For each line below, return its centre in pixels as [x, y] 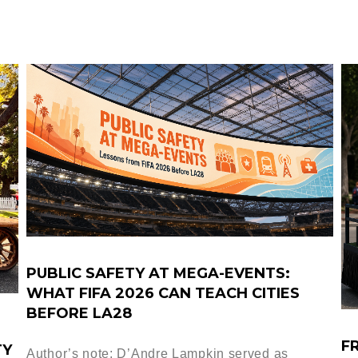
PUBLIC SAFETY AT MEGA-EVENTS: [158, 273]
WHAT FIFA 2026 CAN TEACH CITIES [163, 293]
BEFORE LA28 [79, 313]
